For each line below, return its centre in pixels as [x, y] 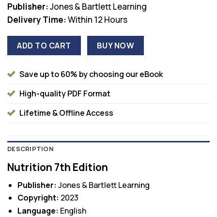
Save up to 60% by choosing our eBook [91, 74]
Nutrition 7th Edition [58, 167]
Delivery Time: [37, 19]
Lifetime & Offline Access [66, 113]
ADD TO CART [44, 45]
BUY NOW [116, 45]
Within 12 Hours [97, 19]
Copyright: [38, 198]
